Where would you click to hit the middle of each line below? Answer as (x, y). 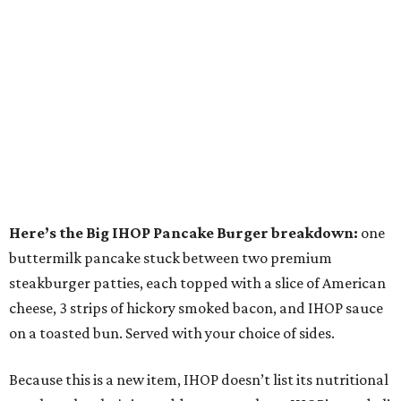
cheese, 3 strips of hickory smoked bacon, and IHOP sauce (196, 308)
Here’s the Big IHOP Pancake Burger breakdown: (183, 233)
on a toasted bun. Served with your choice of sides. (172, 333)
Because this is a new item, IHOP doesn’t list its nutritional (199, 380)
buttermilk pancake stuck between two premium (171, 258)
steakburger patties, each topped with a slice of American (197, 283)
